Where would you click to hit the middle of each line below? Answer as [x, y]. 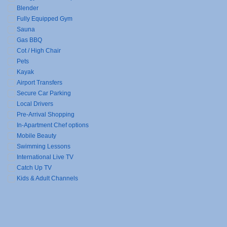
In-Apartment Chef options [53, 125]
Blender [28, 8]
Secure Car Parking [44, 93]
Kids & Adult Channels [48, 178]
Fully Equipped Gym [45, 19]
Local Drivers [35, 104]
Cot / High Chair [39, 51]
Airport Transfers [40, 83]
